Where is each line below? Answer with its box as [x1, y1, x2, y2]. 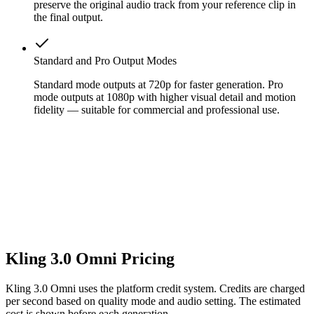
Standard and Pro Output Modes [34, 54, 177, 67]
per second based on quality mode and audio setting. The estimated [6, 294, 301, 307]
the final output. [34, 11, 103, 23]
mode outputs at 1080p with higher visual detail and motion [34, 90, 296, 103]
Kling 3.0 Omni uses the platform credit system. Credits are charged [6, 282, 305, 294]
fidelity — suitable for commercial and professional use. [34, 103, 280, 116]
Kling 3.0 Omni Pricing [6, 249, 175, 268]
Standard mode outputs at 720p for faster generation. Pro [34, 78, 283, 90]
